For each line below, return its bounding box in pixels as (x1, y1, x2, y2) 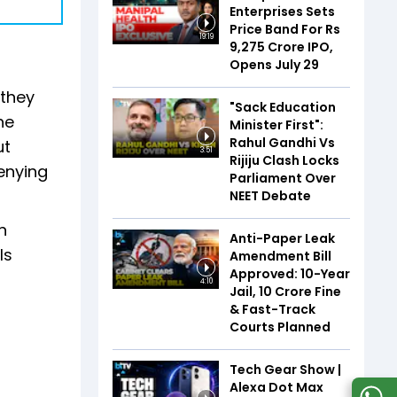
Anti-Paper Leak (230, 229, 335, 247)
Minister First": (230, 115, 323, 134)
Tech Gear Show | (230, 360, 341, 378)
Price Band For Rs (230, 19, 340, 38)
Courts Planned (230, 317, 331, 336)
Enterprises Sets (230, 2, 335, 20)
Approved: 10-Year (230, 264, 350, 283)
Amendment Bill (230, 246, 331, 265)
